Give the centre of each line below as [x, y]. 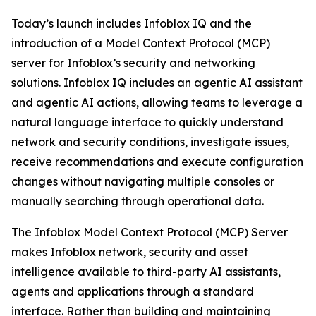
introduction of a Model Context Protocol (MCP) [141, 43]
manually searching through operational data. [138, 201]
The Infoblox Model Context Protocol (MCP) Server [150, 232]
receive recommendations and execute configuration [157, 162]
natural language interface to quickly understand [147, 122]
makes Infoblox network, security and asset [130, 252]
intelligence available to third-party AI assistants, [146, 272]
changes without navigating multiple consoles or [143, 181]
